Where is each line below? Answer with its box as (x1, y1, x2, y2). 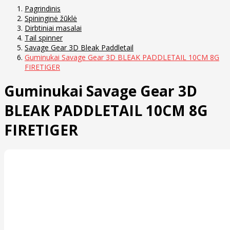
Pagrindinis (25, 3, 61, 13)
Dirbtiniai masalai (25, 23, 82, 33)
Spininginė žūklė (25, 13, 77, 23)
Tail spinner (25, 32, 63, 43)
